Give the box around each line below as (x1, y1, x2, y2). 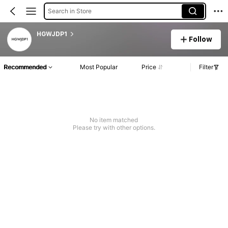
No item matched (90, 116, 138, 124)
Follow (189, 35, 213, 43)
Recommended (4, 63, 46, 71)
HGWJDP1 (36, 30, 67, 38)
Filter (199, 63, 213, 71)
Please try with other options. (72, 124, 155, 132)
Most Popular (80, 63, 118, 71)
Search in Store (47, 7, 92, 15)
